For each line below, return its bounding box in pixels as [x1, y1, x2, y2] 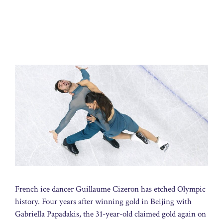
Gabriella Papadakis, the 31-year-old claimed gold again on [15, 208, 206, 220]
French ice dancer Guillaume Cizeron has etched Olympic [15, 183, 206, 195]
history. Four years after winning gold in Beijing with [15, 196, 192, 207]
